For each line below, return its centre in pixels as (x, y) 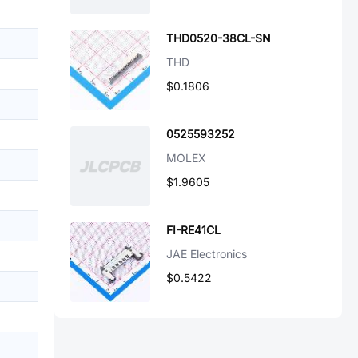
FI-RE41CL (193, 230)
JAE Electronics (207, 254)
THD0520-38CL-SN (219, 38)
